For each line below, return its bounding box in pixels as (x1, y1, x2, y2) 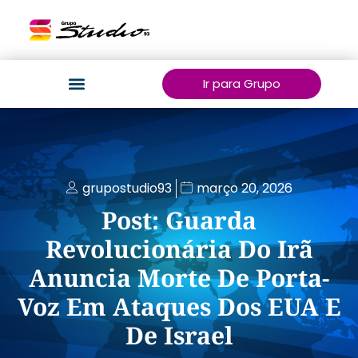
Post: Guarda (101, 204, 257, 237)
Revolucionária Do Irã (45, 233, 313, 265)
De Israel (125, 319, 233, 352)
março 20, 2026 (196, 179, 292, 197)
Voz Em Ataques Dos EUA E (17, 290, 341, 323)
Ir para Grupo (202, 75, 280, 92)
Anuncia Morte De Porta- (29, 261, 329, 294)
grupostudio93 (82, 179, 172, 197)
